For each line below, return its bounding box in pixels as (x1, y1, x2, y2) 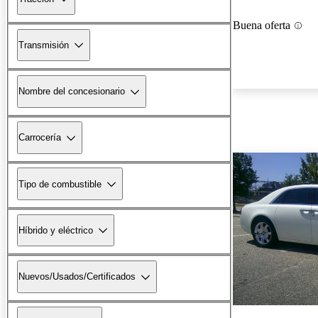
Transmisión (18, 39, 69, 50)
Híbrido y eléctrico (18, 224, 93, 236)
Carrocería (18, 132, 61, 143)
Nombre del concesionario (18, 86, 125, 97)
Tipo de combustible (18, 178, 102, 190)
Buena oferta (233, 19, 290, 32)
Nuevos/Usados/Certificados (18, 271, 136, 283)
